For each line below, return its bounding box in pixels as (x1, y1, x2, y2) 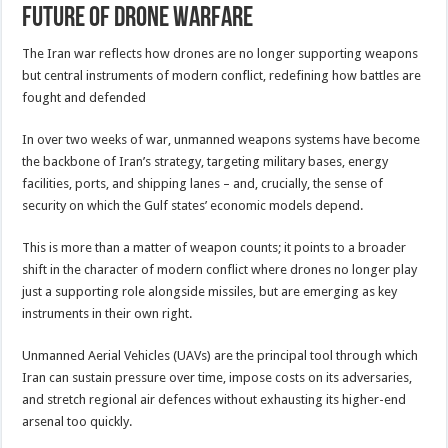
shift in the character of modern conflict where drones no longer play (22, 261, 418, 277)
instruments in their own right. (22, 305, 193, 321)
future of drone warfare (22, 4, 254, 33)
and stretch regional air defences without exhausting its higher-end (22, 391, 407, 407)
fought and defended (22, 89, 147, 105)
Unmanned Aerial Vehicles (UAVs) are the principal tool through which (22, 347, 419, 363)
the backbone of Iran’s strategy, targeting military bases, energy (22, 153, 389, 169)
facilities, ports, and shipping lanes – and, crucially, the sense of (22, 175, 384, 191)
